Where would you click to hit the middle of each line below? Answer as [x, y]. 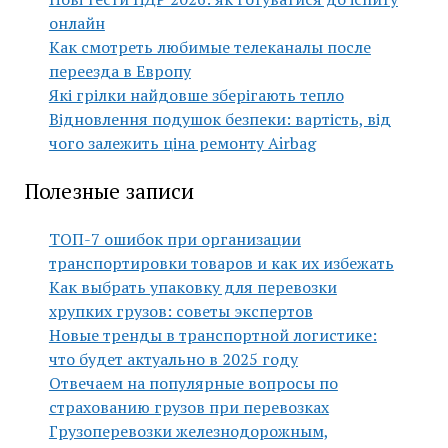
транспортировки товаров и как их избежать [221, 263]
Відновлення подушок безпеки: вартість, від [219, 119]
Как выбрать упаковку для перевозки [192, 287]
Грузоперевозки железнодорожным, [188, 431]
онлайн [76, 23]
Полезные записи [109, 191]
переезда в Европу [119, 71]
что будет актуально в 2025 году [173, 359]
